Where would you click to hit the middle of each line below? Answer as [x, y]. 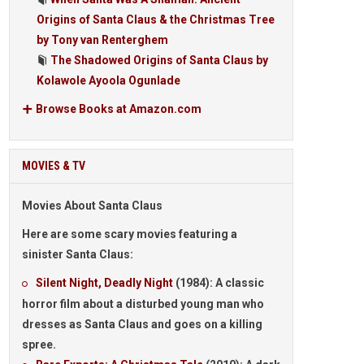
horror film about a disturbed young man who [143, 304]
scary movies [140, 234]
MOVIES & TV [54, 166]
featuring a [207, 234]
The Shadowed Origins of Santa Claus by [159, 60]
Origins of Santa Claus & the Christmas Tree [156, 19]
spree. [39, 344]
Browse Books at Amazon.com [119, 109]
